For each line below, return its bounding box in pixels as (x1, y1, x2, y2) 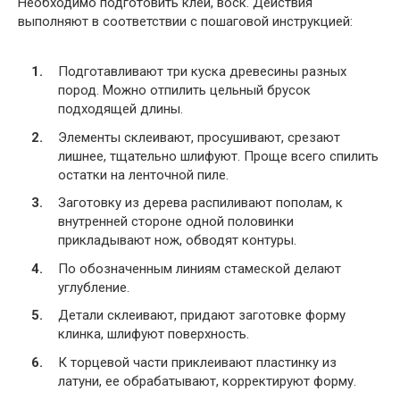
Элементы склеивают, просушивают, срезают (58, 129, 340, 146)
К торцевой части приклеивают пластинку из (58, 354, 337, 371)
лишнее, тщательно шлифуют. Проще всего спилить (58, 147, 379, 164)
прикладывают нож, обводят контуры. (58, 232, 296, 249)
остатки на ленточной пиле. (58, 166, 229, 183)
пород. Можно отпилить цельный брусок (58, 82, 311, 99)
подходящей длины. (58, 101, 183, 118)
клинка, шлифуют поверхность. (58, 326, 249, 343)
